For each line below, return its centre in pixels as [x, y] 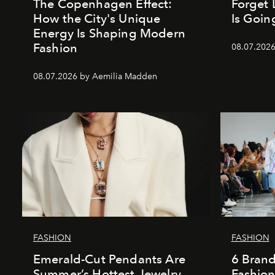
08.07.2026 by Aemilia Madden [95, 77]
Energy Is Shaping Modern [109, 33]
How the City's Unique [97, 19]
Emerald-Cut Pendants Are [109, 259]
